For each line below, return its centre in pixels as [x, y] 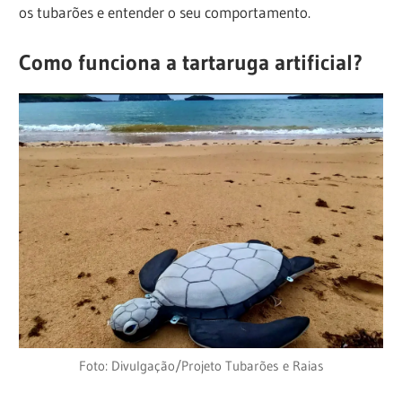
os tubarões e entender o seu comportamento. [165, 12]
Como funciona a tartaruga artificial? [191, 63]
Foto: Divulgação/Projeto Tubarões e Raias [201, 366]
